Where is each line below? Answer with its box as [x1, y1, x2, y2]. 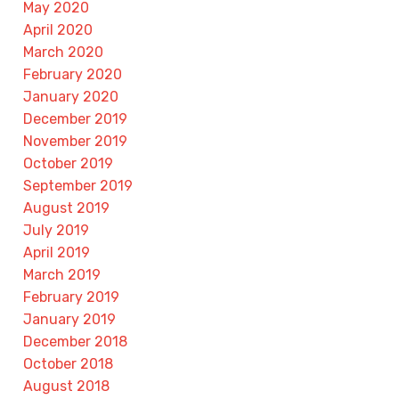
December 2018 [23, 332, 127, 350]
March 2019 [23, 265, 101, 283]
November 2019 [23, 132, 127, 150]
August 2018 [23, 377, 110, 395]
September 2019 [23, 176, 133, 194]
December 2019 [23, 110, 127, 127]
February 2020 [23, 65, 122, 83]
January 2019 [23, 310, 116, 328]
